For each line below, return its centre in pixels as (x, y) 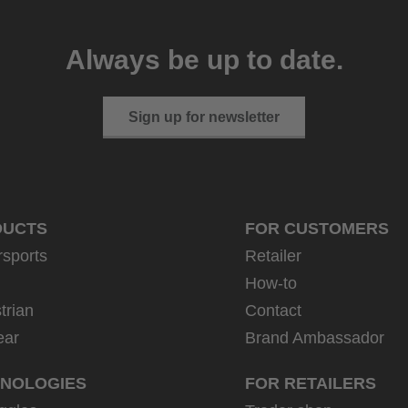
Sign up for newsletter (204, 117)
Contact (273, 311)
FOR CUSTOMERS (317, 229)
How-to (271, 284)
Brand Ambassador (315, 338)
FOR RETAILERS (311, 384)
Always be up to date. (204, 60)
